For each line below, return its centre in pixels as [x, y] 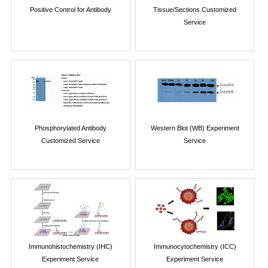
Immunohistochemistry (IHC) [70, 246]
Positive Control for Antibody [70, 9]
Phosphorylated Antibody [70, 128]
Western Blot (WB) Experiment [195, 128]
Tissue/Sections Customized [195, 9]
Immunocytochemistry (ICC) [195, 246]
